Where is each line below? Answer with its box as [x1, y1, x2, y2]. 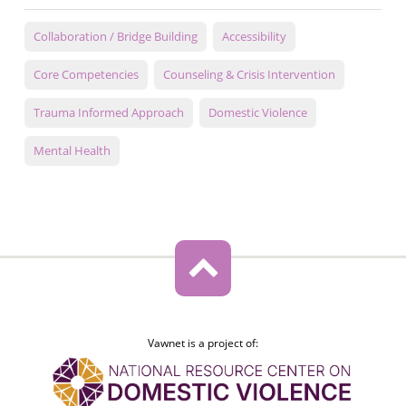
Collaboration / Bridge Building [33, 28, 198, 45]
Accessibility [221, 28, 286, 45]
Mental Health [33, 142, 111, 159]
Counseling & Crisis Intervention [162, 66, 335, 83]
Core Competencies [33, 66, 139, 83]
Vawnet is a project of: [147, 335, 258, 352]
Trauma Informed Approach [33, 104, 184, 121]
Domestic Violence [208, 104, 307, 121]
